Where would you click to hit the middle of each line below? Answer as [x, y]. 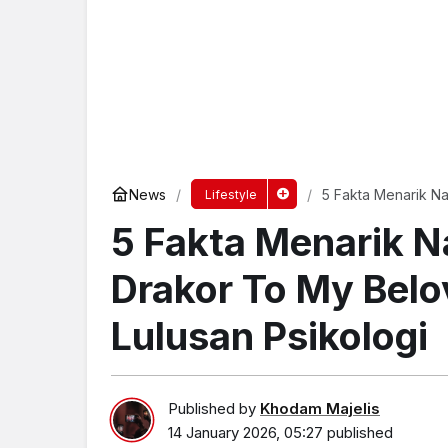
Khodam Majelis [320, 408]
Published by [214, 408]
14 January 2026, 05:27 [245, 432]
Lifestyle [230, 194]
